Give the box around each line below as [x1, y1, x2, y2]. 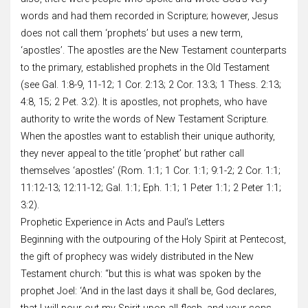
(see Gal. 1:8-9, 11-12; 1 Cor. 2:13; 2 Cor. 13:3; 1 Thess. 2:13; [21, 78, 281, 91]
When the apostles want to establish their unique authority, [21, 130, 275, 142]
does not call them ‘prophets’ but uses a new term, [21, 27, 243, 39]
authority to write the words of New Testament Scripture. [21, 113, 268, 125]
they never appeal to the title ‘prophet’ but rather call [21, 147, 244, 159]
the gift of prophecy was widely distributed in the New [21, 250, 254, 263]
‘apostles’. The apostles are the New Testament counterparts [21, 44, 287, 56]
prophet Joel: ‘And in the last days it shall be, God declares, [21, 285, 276, 297]
